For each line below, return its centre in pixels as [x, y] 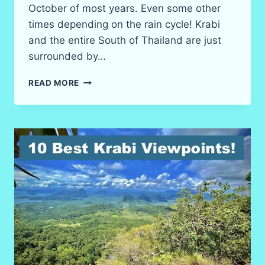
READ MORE [54, 83]
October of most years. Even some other [125, 9]
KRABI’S [96, 93]
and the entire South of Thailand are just [125, 41]
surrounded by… [67, 56]
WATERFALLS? [110, 80]
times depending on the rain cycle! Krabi [124, 25]
